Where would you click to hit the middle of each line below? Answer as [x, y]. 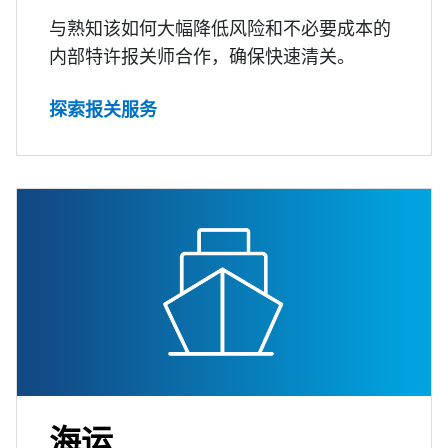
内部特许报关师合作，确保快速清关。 [202, 56]
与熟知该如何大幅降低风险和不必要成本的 [220, 28]
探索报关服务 [103, 109]
